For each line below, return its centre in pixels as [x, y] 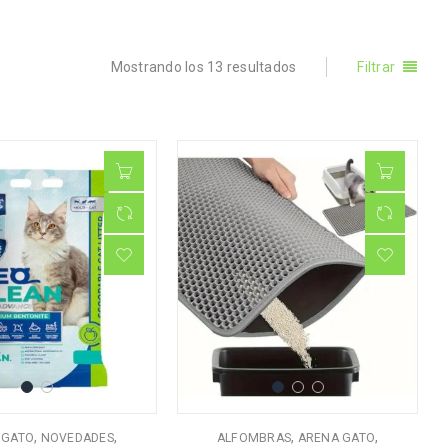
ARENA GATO [336, 438]
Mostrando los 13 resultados [203, 66]
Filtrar [376, 66]
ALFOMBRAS [254, 438]
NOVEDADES [77, 438]
